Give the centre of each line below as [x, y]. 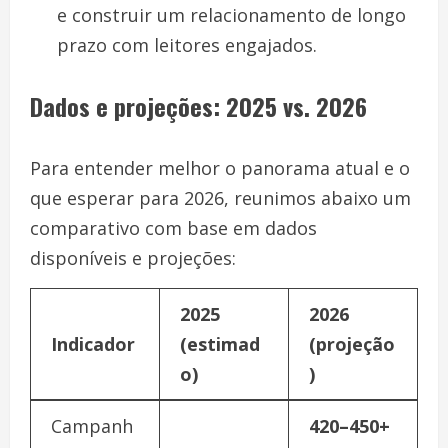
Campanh [92, 425]
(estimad [220, 343]
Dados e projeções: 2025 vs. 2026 [198, 105]
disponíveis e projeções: [133, 257]
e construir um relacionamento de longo [231, 14]
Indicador [93, 343]
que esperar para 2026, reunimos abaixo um [220, 197]
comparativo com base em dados [173, 227]
